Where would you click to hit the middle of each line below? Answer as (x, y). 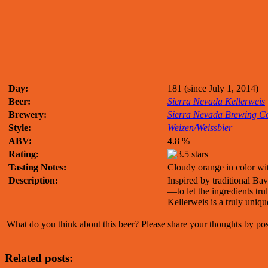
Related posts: (39, 258)
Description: (33, 180)
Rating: (24, 154)
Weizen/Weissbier (200, 127)
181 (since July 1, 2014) (213, 88)
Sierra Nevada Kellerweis (216, 101)
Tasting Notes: (37, 167)
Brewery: (28, 114)
